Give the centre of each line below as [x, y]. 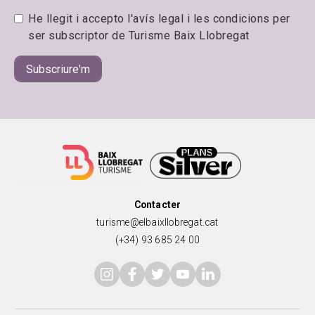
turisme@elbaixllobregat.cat [157, 223]
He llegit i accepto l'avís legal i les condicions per [159, 19]
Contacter [157, 205]
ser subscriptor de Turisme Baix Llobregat [139, 36]
